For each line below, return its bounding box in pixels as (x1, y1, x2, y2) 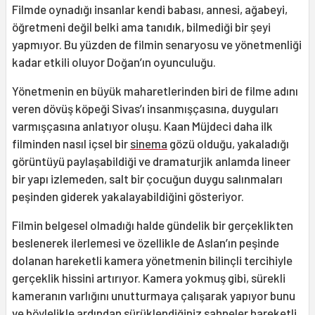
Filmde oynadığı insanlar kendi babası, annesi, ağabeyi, (12, 1, 288, 16)
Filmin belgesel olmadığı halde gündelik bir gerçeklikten (12, 217, 293, 232)
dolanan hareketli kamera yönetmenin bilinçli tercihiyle (12, 252, 292, 267)
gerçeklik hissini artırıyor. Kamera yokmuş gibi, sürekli (12, 270, 285, 285)
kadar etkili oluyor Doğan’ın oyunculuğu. (12, 54, 216, 69)
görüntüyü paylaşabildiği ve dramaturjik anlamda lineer (12, 153, 290, 168)
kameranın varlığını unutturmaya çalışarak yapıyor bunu (12, 288, 295, 302)
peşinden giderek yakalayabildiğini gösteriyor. (12, 188, 244, 203)
